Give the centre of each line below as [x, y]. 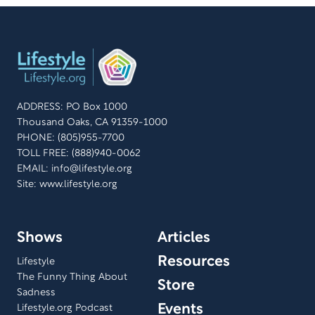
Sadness [36, 292]
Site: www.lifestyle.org [67, 184]
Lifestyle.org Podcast [65, 308]
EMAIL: [34, 169]
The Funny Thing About [72, 277]
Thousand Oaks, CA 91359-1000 [92, 122]
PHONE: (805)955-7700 [71, 138]
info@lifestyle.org [92, 169]
